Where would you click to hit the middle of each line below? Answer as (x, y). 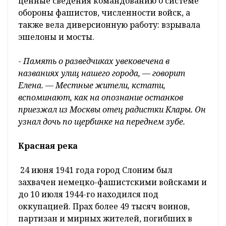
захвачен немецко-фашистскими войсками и (112, 182)
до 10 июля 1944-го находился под (88, 194)
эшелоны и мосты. (57, 37)
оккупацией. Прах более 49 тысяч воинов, (104, 206)
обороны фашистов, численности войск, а (104, 12)
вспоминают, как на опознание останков (101, 97)
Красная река (48, 146)
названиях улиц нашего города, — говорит (102, 73)
